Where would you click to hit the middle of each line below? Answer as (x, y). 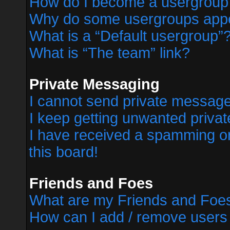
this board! (63, 152)
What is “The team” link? (110, 53)
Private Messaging (94, 84)
